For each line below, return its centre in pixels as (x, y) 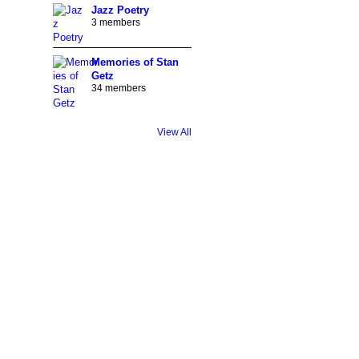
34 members (118, 89)
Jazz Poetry (120, 10)
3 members (115, 23)
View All (174, 132)
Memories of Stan (135, 63)
